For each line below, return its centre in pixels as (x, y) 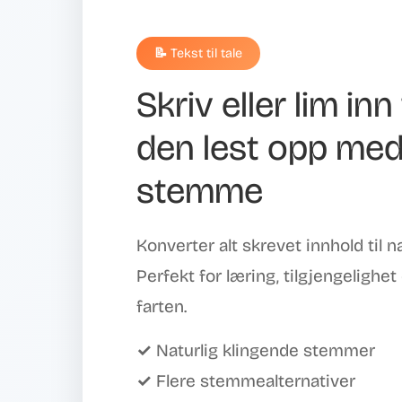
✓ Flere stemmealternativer (246, 381)
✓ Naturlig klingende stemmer (256, 350)
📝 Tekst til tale (198, 53)
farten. (162, 306)
